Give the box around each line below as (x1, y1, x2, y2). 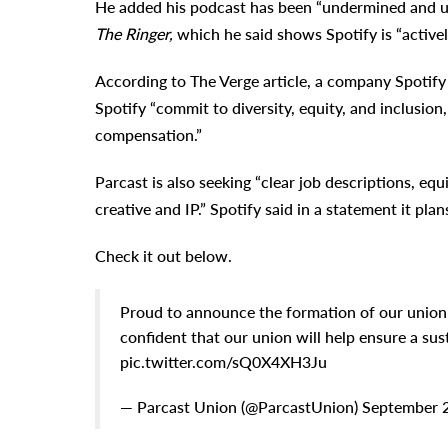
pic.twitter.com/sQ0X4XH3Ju (119, 352, 327, 372)
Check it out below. (94, 246, 232, 266)
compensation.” (94, 125, 202, 145)
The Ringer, (94, 24, 173, 44)
